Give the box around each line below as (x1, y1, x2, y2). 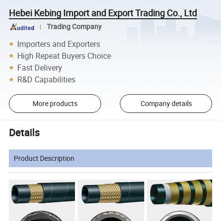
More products (32, 99, 77, 109)
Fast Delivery (17, 62, 63, 73)
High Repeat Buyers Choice (17, 50, 111, 61)
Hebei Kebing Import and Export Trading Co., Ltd (9, 6, 197, 19)
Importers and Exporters (17, 38, 101, 49)
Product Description (14, 153, 75, 163)
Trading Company (46, 22, 102, 32)
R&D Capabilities (17, 74, 76, 85)
